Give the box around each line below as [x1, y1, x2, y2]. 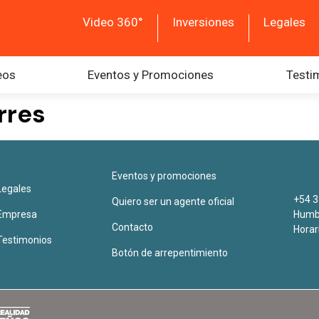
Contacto [111, 221, 153, 233]
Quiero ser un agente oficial [111, 196, 234, 207]
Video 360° [83, 15, 143, 29]
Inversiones [172, 15, 234, 29]
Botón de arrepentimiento [111, 247, 228, 258]
